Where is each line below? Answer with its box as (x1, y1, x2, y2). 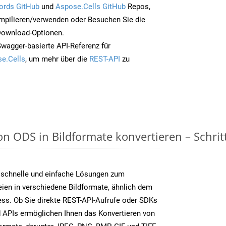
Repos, (126, 2, 150, 11)
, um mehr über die (25, 54, 89, 64)
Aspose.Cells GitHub (55, 2, 126, 11)
